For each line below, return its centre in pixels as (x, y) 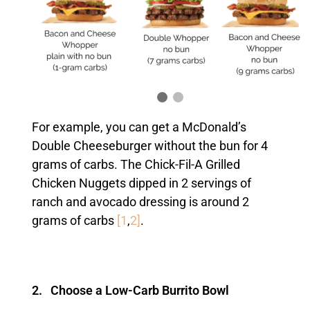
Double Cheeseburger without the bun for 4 (149, 146)
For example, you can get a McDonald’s (139, 127)
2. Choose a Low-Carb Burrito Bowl (130, 290)
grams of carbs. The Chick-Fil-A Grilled (136, 164)
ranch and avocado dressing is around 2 (140, 202)
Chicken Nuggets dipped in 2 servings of (141, 183)
